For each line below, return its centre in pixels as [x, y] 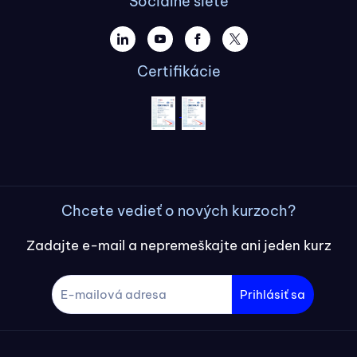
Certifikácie [178, 71]
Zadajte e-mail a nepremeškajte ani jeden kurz [178, 245]
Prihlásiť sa [272, 294]
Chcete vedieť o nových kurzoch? [178, 210]
